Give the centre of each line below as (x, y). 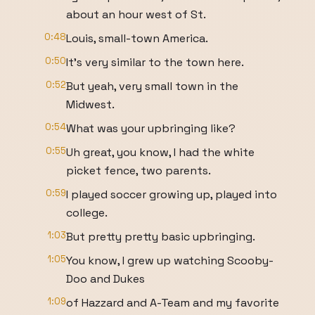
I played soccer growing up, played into (172, 194)
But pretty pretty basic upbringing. (161, 237)
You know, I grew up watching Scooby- (170, 261)
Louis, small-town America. (137, 38)
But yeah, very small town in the (152, 86)
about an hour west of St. (136, 14)
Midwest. (90, 104)
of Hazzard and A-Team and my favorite (173, 303)
